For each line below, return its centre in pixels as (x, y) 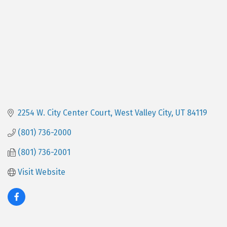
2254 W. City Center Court (64, 113)
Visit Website (42, 172)
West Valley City (143, 113)
